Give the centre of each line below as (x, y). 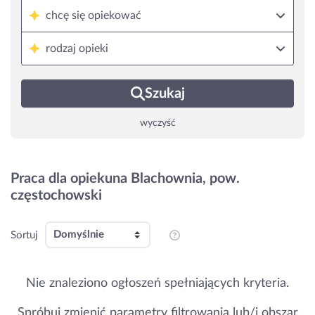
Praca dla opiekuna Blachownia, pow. (125, 179)
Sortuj (24, 235)
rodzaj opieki (77, 49)
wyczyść (157, 123)
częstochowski (56, 195)
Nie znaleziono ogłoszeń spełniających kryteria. (157, 283)
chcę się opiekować (94, 15)
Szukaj (165, 94)
